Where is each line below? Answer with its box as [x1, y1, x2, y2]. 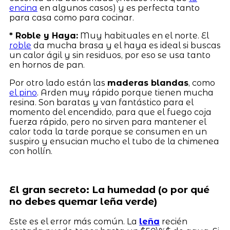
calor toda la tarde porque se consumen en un [9, 126, 207, 137]
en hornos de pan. [9, 60, 85, 70]
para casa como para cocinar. [9, 12, 134, 23]
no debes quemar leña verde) [9, 195, 157, 207]
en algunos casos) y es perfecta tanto [37, 3, 200, 13]
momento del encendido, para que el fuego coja [9, 107, 212, 117]
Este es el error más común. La [9, 217, 139, 227]
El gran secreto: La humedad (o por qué [9, 183, 209, 196]
